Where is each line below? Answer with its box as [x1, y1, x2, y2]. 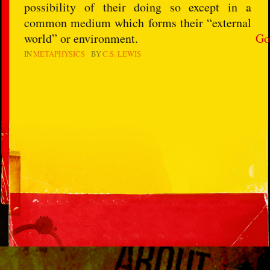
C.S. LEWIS [102, 48, 142, 59]
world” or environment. [24, 30, 139, 46]
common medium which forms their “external [24, 14, 251, 31]
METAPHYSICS [33, 48, 86, 59]
